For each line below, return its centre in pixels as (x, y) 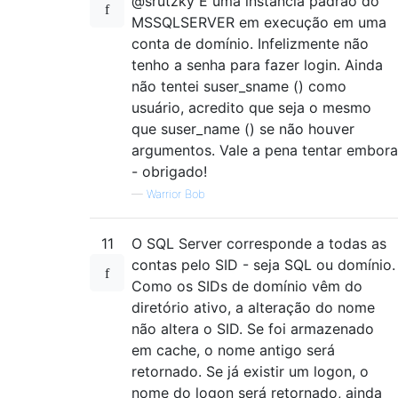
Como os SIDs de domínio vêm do (247, 286)
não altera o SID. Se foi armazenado (253, 329)
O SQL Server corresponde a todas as (259, 243)
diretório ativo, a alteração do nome (253, 307)
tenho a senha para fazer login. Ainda (257, 65)
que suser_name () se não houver (243, 129)
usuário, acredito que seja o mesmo (251, 107)
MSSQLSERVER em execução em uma (259, 22)
